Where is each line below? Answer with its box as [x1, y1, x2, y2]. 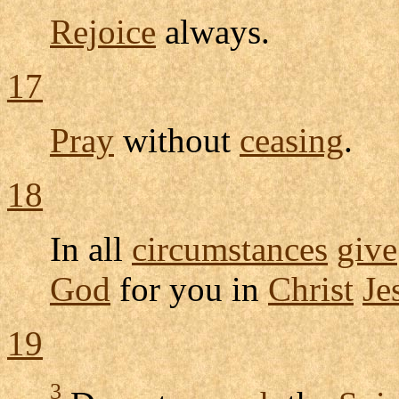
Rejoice [50, 12, 156, 51]
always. [156, 12, 270, 51]
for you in [110, 269, 268, 308]
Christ [268, 269, 354, 308]
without [114, 120, 240, 159]
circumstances [132, 229, 328, 268]
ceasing [240, 120, 344, 159]
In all [50, 229, 132, 268]
